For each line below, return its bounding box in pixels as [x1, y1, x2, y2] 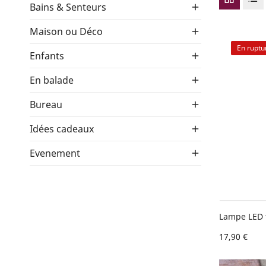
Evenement [30, 146, 80, 160]
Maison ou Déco [30, 24, 103, 38]
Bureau [30, 97, 62, 111]
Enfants [30, 49, 64, 62]
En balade [30, 73, 74, 87]
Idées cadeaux [30, 122, 94, 135]
